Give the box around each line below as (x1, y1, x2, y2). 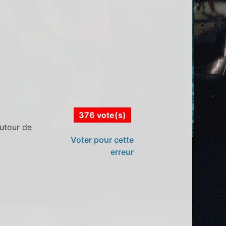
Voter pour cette (70, 134, 134, 145)
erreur (110, 146, 134, 157)
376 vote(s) (78, 109, 126, 120)
